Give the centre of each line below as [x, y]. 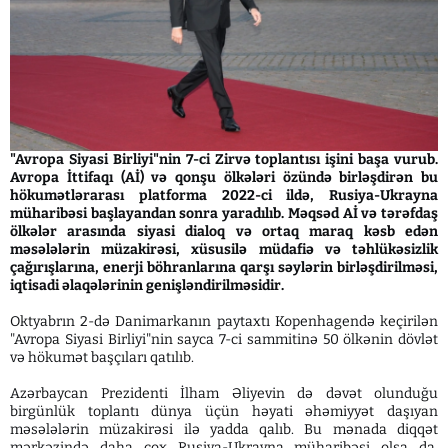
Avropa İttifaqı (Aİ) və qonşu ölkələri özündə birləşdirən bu [224, 178]
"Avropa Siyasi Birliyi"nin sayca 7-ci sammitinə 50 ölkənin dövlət [224, 340]
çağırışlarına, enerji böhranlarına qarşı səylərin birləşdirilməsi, [224, 268]
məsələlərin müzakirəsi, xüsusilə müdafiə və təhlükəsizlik [224, 250]
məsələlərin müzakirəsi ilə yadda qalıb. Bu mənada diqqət [224, 430]
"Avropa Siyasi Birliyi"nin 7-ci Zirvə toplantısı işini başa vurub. [224, 160]
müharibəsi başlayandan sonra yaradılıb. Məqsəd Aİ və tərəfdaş [224, 214]
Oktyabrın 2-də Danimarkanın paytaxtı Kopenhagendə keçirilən [224, 322]
